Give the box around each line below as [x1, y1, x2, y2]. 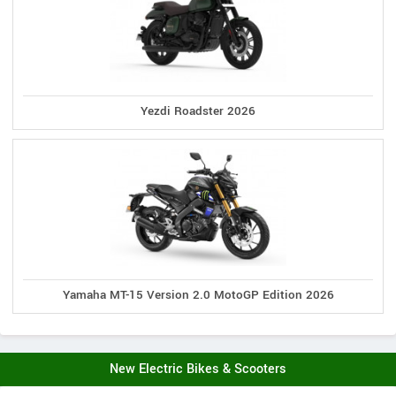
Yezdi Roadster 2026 [141, 102, 255, 119]
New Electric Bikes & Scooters [110, 360, 286, 379]
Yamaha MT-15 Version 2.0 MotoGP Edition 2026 [62, 286, 334, 304]
